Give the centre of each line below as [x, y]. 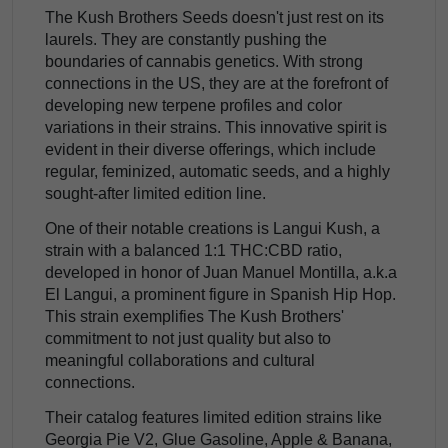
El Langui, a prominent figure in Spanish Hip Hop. [220, 294]
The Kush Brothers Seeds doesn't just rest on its [214, 18]
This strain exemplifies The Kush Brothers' [194, 316]
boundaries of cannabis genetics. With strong [204, 62]
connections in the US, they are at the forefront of [216, 84]
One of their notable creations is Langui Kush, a [212, 228]
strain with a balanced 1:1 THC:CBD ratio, [193, 250]
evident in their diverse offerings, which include [210, 150]
